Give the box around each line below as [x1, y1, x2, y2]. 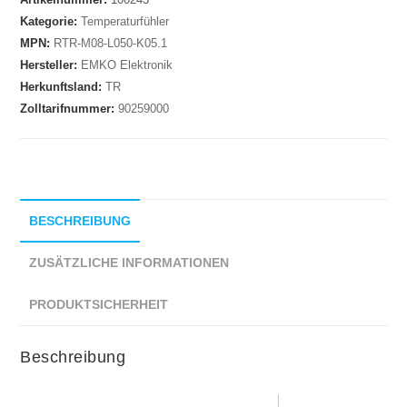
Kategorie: [20, 15, 82, 29]
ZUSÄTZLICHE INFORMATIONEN [29, 255, 230, 271]
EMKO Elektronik [81, 58, 174, 73]
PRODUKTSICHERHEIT [29, 297, 169, 313]
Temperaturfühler [81, 15, 170, 29]
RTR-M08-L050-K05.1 [54, 36, 168, 51]
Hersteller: [20, 58, 82, 73]
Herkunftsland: [20, 80, 106, 94]
